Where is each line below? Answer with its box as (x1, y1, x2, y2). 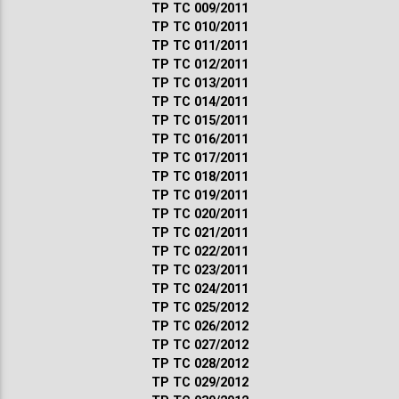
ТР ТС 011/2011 (151, 37, 248, 53)
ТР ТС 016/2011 (151, 131, 248, 147)
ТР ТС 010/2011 (151, 19, 248, 35)
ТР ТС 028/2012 (151, 355, 248, 371)
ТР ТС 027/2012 (151, 337, 248, 353)
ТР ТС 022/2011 (151, 243, 248, 259)
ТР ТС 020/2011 (151, 206, 248, 222)
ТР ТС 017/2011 (151, 150, 248, 166)
